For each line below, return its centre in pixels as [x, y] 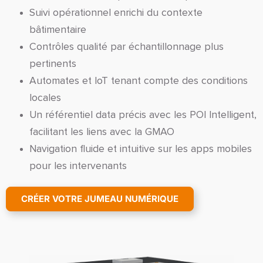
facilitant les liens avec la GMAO [102, 132]
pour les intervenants [78, 166]
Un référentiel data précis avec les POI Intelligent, [143, 115]
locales [45, 98]
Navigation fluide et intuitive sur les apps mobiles [141, 149]
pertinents [53, 64]
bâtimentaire [58, 30]
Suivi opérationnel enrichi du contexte [116, 13]
